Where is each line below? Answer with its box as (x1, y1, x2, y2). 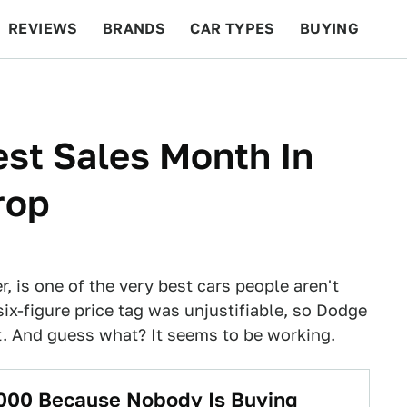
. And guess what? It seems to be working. (3, 325, 335, 344)
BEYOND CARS (18, 78, 127, 95)
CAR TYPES (190, 20, 275, 37)
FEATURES (301, 78, 382, 95)
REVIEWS (8, 20, 78, 37)
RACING (151, 78, 211, 95)
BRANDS (102, 20, 166, 37)
